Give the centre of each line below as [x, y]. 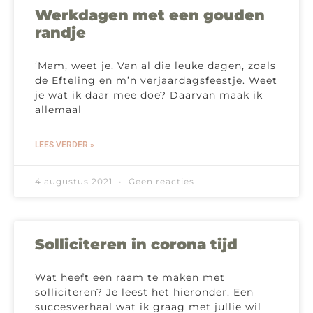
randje [60, 33]
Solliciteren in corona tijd [136, 245]
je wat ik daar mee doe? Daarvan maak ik [149, 95]
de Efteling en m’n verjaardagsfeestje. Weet [156, 81]
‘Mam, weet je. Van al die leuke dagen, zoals [155, 66]
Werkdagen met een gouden [150, 15]
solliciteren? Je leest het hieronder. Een [144, 292]
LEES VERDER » [65, 145]
